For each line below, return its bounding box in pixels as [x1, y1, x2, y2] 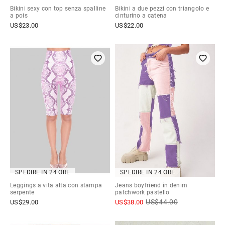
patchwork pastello [115, 189, 170, 196]
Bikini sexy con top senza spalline [10, 5, 106, 12]
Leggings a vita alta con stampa [10, 182, 102, 189]
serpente [10, 189, 35, 196]
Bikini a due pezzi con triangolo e [115, 5, 209, 12]
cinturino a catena [115, 12, 167, 19]
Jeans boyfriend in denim [115, 182, 188, 189]
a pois [10, 12, 28, 19]
